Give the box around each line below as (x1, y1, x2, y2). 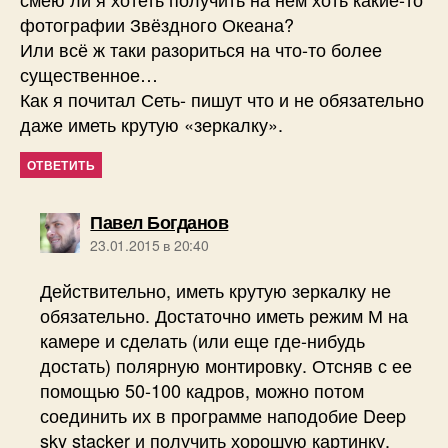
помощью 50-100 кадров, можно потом (40, 377, 365, 404)
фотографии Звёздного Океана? (20, 11, 294, 38)
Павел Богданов (90, 209, 229, 236)
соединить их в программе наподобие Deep (40, 402, 407, 429)
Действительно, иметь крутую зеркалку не (40, 277, 392, 304)
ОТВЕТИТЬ (27, 156, 95, 175)
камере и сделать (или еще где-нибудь (40, 327, 366, 354)
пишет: (227, 208, 287, 235)
